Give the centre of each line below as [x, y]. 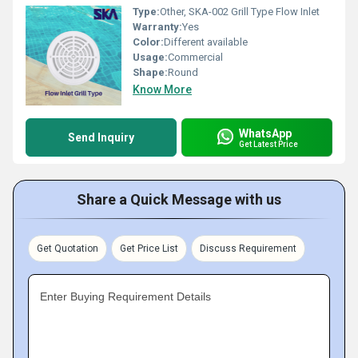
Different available [206, 42]
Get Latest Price [268, 144]
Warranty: [157, 27]
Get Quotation [68, 249]
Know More [162, 89]
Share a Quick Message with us [179, 199]
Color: [148, 42]
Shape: [150, 72]
